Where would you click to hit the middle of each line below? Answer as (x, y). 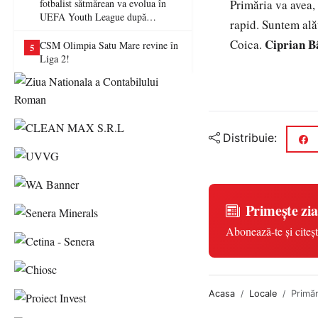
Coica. (247, 44)
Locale (263, 294)
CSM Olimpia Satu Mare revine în (109, 45)
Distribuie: (250, 138)
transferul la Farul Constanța (97, 30)
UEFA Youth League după (93, 17)
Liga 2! (55, 59)
